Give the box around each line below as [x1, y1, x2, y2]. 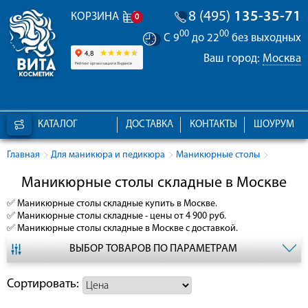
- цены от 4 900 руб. [143, 211, 226, 222]
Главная [7, 150, 40, 161]
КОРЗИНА [70, 10, 119, 23]
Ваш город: [203, 52, 263, 65]
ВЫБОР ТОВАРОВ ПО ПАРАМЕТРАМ [69, 243, 237, 255]
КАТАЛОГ [38, 120, 77, 131]
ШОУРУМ [254, 120, 294, 131]
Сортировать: [7, 278, 79, 291]
